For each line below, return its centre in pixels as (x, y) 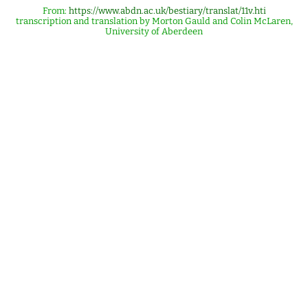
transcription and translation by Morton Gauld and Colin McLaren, (154, 21)
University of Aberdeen (154, 31)
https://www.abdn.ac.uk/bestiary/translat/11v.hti (167, 11)
